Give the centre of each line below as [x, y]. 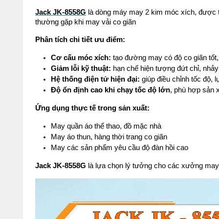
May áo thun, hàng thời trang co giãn [109, 137]
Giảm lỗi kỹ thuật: [81, 68]
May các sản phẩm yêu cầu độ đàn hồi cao [120, 148]
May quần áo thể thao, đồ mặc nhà [106, 126]
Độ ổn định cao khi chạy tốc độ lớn [110, 90]
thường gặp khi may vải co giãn [86, 22]
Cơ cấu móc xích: [81, 58]
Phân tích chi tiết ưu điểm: [80, 40]
